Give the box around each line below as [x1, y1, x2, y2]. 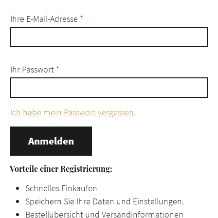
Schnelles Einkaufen [25, 182, 97, 194]
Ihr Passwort [10, 64, 56, 75]
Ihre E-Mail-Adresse [10, 13, 80, 24]
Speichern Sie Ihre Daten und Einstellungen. [25, 195, 184, 207]
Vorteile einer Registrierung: [10, 163, 112, 174]
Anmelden [28, 134, 74, 147]
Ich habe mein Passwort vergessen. [10, 107, 136, 118]
